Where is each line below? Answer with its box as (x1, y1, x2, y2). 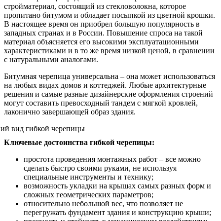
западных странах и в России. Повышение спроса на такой (4, 28, 203, 37)
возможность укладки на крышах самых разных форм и (24, 181, 211, 190)
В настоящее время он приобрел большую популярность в (4, 19, 200, 28)
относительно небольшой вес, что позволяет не (24, 199, 183, 208)
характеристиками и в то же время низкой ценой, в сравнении (4, 46, 215, 55)
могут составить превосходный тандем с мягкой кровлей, (4, 98, 198, 107)
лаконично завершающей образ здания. (4, 107, 136, 116)
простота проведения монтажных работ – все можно (24, 154, 201, 163)
